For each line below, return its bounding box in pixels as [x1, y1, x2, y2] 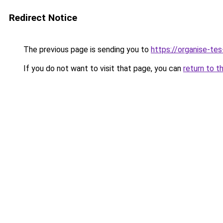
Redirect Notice [9, 12, 77, 23]
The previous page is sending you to [21, 45, 151, 54]
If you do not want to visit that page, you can [21, 64, 183, 73]
